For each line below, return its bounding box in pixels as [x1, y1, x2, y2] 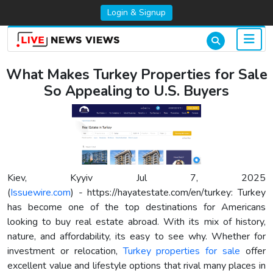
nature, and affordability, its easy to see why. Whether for [7, 229, 266, 243]
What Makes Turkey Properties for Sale [5, 65, 268, 85]
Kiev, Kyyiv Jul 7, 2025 [7, 171, 266, 185]
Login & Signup [107, 7, 166, 18]
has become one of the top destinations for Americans [7, 200, 266, 214]
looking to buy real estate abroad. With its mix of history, [7, 214, 266, 229]
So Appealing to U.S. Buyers [44, 82, 229, 101]
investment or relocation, [7, 244, 118, 258]
